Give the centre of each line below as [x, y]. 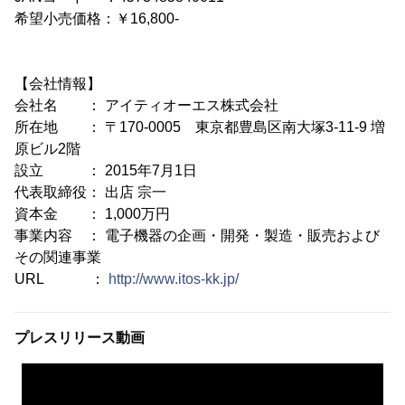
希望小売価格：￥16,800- [97, 19]
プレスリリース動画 [80, 338]
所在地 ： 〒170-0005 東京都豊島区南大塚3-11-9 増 [200, 127]
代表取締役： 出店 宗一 [90, 193]
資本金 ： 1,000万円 [92, 214]
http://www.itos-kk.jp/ [174, 279]
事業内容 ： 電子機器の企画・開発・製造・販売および [197, 236]
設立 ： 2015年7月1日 [106, 171]
